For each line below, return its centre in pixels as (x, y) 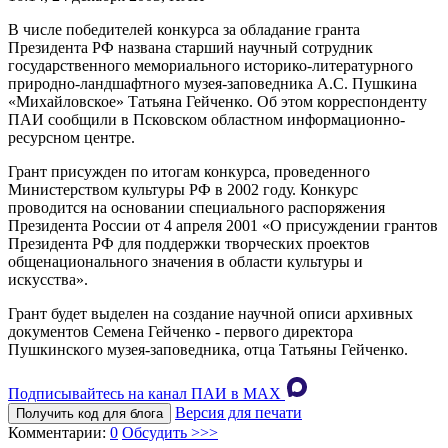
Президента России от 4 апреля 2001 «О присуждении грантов (223, 226)
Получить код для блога (89, 414)
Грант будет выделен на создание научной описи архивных (210, 314)
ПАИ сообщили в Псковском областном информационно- (206, 120)
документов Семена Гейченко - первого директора (180, 332)
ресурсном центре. (71, 138)
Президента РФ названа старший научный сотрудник (190, 48)
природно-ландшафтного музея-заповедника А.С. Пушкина (212, 84)
